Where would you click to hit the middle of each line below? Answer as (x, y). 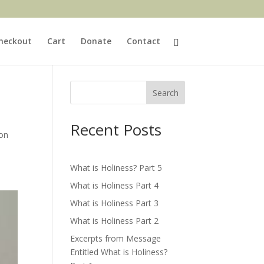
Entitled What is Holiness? (119, 252)
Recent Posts (116, 130)
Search (165, 93)
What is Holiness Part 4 (115, 185)
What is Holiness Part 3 (115, 203)
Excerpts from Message (116, 238)
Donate (96, 41)
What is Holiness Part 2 (115, 221)
